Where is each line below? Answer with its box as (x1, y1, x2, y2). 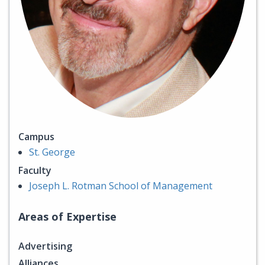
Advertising (18, 240, 72, 253)
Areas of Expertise (18, 209, 117, 224)
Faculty (18, 164, 51, 177)
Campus (18, 130, 54, 144)
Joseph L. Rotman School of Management (29, 179, 212, 193)
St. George (29, 146, 75, 159)
